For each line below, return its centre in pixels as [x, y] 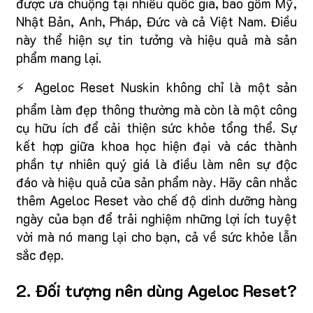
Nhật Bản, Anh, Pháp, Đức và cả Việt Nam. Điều [156, 22]
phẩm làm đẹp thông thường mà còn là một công [156, 110]
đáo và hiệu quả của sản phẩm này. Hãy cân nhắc [156, 182]
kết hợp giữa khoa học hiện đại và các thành [156, 146]
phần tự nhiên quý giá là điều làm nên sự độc [156, 164]
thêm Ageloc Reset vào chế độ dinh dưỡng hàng [156, 201]
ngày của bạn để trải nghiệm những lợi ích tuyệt [156, 219]
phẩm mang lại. [59, 58]
